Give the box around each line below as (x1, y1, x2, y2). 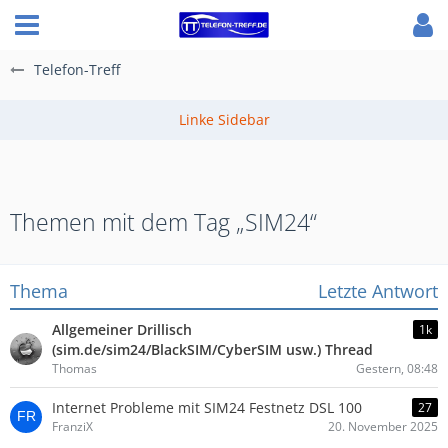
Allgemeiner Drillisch (52, 320, 192, 339)
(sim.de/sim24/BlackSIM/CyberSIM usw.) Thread (52, 340, 373, 359)
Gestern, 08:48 (356, 360, 438, 377)
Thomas (52, 360, 97, 377)
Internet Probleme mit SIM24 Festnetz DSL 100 (52, 398, 362, 417)
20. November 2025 (328, 418, 438, 435)
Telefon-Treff (34, 60, 120, 79)
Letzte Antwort (318, 279, 438, 303)
